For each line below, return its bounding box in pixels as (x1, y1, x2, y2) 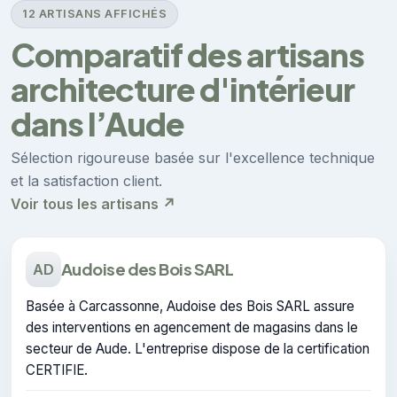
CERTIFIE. (26, 361, 88, 378)
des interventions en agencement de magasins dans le (26, 318, 358, 336)
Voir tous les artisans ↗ (11, 194, 175, 213)
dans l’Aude (11, 103, 185, 144)
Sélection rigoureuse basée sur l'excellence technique (11, 148, 375, 167)
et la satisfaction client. (11, 171, 162, 190)
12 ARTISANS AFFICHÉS (22, 7, 167, 21)
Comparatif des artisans (11, 34, 365, 74)
